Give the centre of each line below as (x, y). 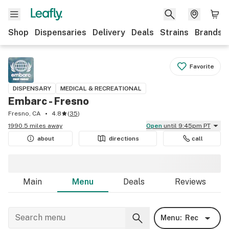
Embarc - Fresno (49, 101)
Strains (174, 32)
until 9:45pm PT (187, 126)
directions (124, 139)
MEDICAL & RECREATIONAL (101, 88)
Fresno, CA (25, 113)
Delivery (109, 32)
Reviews (190, 182)
